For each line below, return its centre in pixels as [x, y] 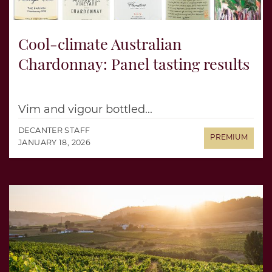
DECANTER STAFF [54, 130]
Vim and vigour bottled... [85, 109]
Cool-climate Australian [100, 43]
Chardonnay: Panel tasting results [134, 63]
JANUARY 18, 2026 [55, 142]
